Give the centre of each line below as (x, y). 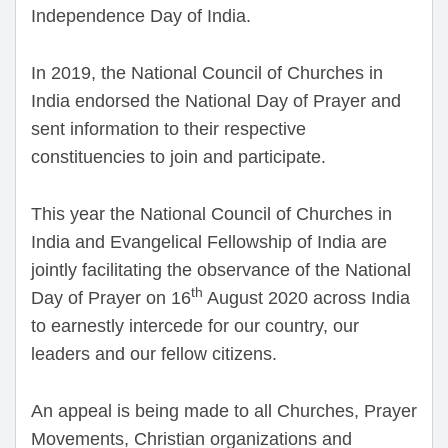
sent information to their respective (168, 129)
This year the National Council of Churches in (211, 213)
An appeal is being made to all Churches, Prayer (224, 410)
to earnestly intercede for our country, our (195, 325)
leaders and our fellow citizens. (154, 353)
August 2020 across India (306, 297)
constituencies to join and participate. (178, 157)
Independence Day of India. (141, 16)
